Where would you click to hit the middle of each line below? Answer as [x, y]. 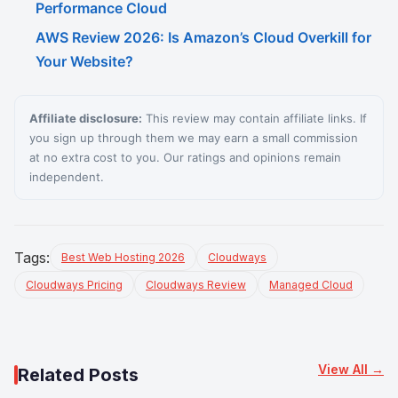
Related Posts [78, 375]
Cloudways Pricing [74, 285]
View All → [351, 369]
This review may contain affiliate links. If [255, 118]
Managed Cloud [311, 285]
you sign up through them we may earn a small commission [194, 138]
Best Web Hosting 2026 [123, 257]
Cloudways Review [196, 285]
